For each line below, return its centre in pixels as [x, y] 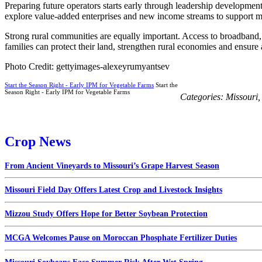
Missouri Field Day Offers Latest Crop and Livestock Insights [113, 189]
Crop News [38, 141]
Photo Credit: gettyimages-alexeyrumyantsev [87, 66]
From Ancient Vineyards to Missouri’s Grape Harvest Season [112, 166]
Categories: [203, 96]
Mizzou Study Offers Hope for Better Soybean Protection [106, 214]
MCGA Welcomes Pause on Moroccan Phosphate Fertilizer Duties [121, 238]
